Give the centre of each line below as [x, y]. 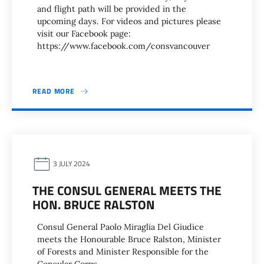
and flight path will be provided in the [112, 9]
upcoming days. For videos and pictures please [129, 21]
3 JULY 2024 [71, 164]
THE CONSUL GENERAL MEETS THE [127, 190]
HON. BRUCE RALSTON [94, 204]
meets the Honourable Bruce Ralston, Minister [129, 239]
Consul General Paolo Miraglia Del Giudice [121, 227]
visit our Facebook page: [84, 34]
